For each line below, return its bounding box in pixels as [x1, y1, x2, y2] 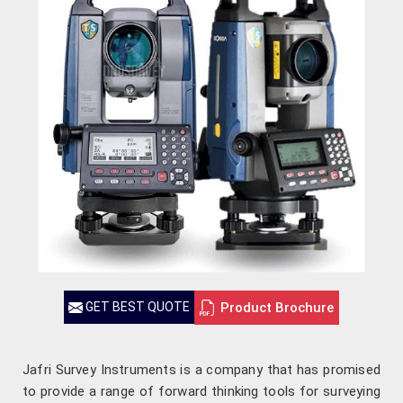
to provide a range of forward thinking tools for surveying [22, 383, 381, 400]
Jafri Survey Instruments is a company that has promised [22, 362, 381, 379]
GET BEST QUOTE [83, 299, 190, 314]
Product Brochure [220, 299, 334, 316]
